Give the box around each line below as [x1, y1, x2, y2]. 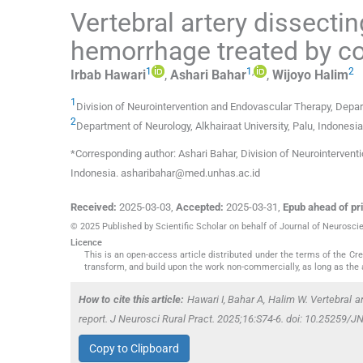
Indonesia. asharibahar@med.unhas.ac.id [70, 167, 260, 180]
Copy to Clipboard [89, 341, 179, 355]
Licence [70, 237, 102, 249]
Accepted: [176, 201, 224, 214]
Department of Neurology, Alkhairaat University [76, 120, 288, 133]
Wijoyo [272, 66, 311, 83]
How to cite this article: [79, 293, 185, 306]
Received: [70, 201, 117, 214]
